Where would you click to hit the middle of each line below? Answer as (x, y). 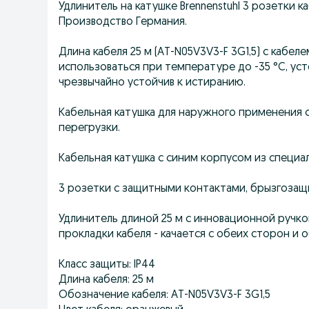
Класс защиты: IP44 (107, 265)
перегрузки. (89, 128)
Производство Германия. (123, 22)
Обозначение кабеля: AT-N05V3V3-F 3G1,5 (165, 295)
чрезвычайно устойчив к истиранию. (152, 83)
